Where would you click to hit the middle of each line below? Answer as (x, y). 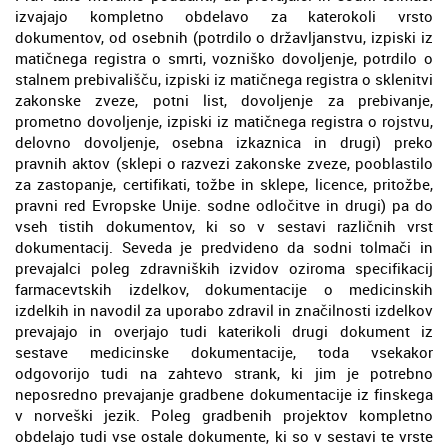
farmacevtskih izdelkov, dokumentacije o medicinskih (224, 288)
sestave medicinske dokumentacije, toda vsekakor (224, 351)
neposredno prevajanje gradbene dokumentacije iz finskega (224, 393)
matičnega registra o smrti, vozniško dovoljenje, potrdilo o (224, 57)
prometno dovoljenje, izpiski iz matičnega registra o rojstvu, (224, 120)
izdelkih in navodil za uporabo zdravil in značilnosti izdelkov (224, 309)
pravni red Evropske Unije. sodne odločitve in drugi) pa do (224, 204)
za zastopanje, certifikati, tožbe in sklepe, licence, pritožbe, (224, 183)
